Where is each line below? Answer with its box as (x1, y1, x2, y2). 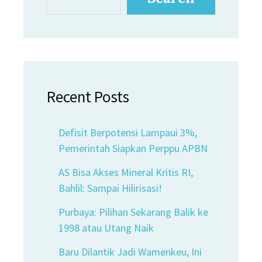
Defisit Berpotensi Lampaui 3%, (58, 126, 197, 139)
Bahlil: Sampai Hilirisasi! (58, 181, 162, 195)
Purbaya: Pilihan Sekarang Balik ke (58, 205, 208, 219)
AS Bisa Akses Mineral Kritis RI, (58, 166, 193, 179)
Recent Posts (47, 87, 129, 106)
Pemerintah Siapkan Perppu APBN (58, 142, 208, 155)
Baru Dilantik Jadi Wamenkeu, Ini (58, 245, 202, 258)
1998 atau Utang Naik (58, 221, 154, 235)
